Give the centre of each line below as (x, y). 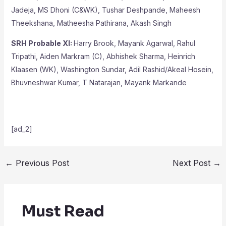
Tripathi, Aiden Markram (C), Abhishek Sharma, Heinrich (103, 56)
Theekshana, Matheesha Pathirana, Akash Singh (91, 23)
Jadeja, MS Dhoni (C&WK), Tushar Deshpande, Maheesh (105, 10)
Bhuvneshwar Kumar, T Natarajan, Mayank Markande (99, 82)
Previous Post (41, 163)
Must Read (63, 211)
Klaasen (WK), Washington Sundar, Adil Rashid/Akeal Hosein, (112, 69)
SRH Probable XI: (42, 43)
